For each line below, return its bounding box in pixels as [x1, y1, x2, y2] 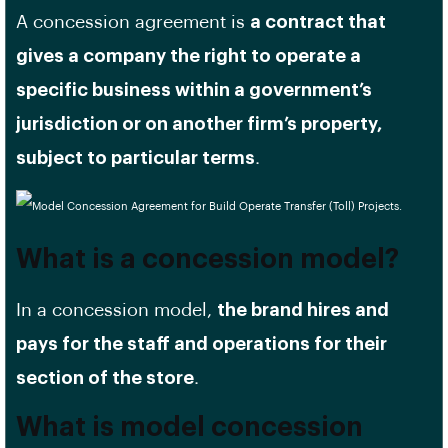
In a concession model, [16, 301, 217, 319]
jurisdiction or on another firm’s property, [16, 115, 382, 133]
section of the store [16, 369, 194, 387]
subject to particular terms [16, 149, 255, 167]
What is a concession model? [16, 246, 399, 273]
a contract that [250, 13, 386, 31]
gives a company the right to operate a [16, 47, 361, 65]
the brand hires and [217, 301, 389, 319]
